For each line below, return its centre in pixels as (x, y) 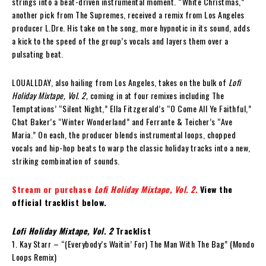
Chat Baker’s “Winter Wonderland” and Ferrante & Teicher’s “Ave (122, 121)
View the (216, 189)
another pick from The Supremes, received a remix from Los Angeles (128, 14)
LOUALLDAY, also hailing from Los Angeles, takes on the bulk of (120, 82)
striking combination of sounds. (66, 160)
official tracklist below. (59, 202)
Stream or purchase (53, 189)
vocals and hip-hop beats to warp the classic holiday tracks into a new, (131, 147)
